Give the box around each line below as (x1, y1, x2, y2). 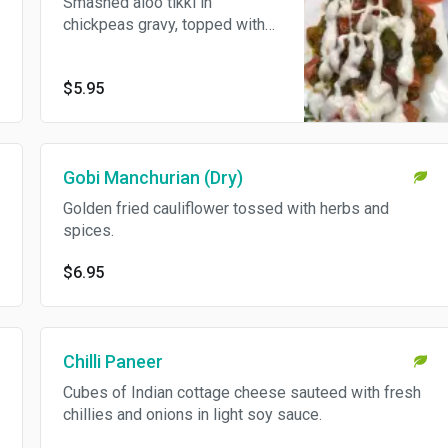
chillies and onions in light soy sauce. (62, 405, 322, 424)
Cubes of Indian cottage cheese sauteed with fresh (62, 383, 421, 402)
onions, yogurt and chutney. (62, 37, 250, 56)
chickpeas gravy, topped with (62, 15, 265, 34)
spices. (62, 221, 114, 240)
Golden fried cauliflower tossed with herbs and (62, 199, 389, 218)
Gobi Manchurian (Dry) (62, 167, 243, 188)
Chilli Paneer (62, 351, 163, 372)
